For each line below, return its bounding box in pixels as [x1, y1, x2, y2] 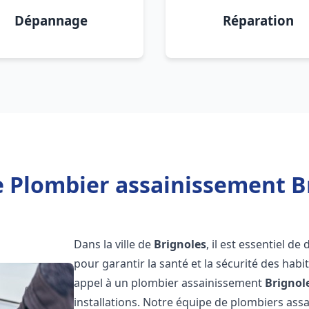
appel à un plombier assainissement [74, 275, 266, 290]
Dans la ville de [74, 237, 154, 252]
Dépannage [14, 12, 88, 29]
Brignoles [154, 237, 207, 252]
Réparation [222, 12, 294, 29]
